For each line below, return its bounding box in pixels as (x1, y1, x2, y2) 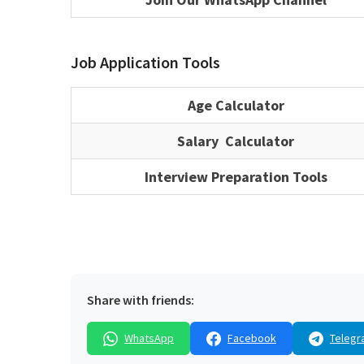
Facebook (227, 331, 276, 346)
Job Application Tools (71, 52, 220, 73)
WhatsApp (124, 331, 174, 346)
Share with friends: (87, 292, 194, 309)
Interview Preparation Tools (144, 167, 327, 187)
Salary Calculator (177, 132, 294, 151)
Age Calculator (187, 96, 284, 115)
